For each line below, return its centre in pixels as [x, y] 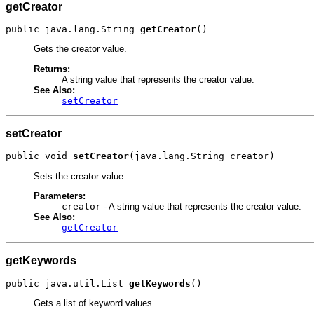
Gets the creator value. [80, 49]
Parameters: [60, 196]
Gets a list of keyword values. [94, 303]
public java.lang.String [73, 29]
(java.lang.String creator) [202, 156]
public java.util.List [67, 283]
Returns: [52, 69]
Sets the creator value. [80, 176]
